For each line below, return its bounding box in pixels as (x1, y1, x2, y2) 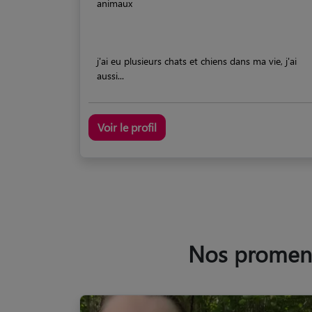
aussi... (97, 69, 124, 83)
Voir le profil (97, 120, 157, 135)
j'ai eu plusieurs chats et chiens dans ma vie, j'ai (97, 54, 297, 68)
